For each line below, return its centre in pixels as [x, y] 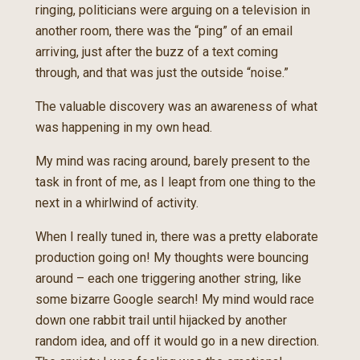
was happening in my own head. [124, 127]
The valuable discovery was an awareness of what [176, 106]
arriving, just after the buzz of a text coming [157, 52]
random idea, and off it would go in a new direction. [177, 341]
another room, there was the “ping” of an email [164, 31]
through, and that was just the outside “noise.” [162, 73]
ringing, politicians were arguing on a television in [173, 10]
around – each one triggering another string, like [168, 278]
